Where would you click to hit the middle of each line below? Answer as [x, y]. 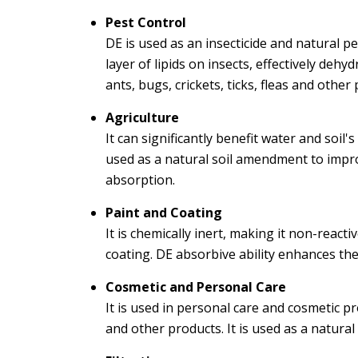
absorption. [140, 180]
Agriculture [142, 117]
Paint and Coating [164, 213]
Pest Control [146, 22]
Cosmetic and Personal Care [196, 287]
